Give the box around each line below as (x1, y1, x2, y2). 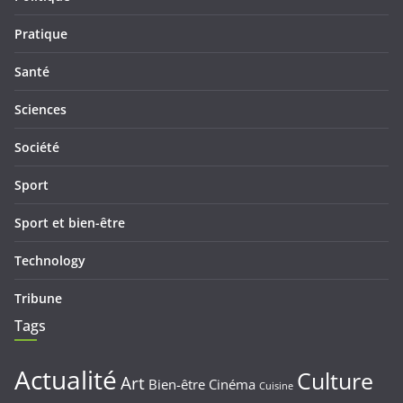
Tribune (14, 290, 62, 307)
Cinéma (209, 375, 255, 393)
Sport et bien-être (14, 214, 125, 231)
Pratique (14, 25, 67, 42)
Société (14, 139, 59, 156)
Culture (297, 366, 373, 396)
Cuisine (259, 380, 293, 392)
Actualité (14, 363, 117, 397)
